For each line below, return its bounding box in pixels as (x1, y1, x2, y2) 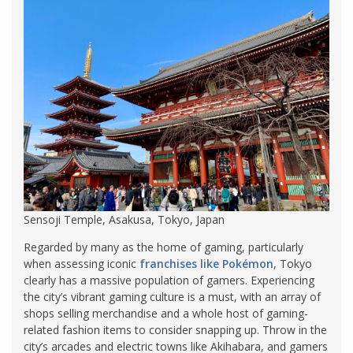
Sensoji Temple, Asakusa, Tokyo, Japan (24, 211, 225, 227)
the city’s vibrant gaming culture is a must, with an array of (24, 288, 321, 304)
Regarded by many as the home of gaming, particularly (24, 239, 303, 255)
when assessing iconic (24, 255, 139, 271)
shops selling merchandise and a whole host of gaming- (24, 305, 308, 321)
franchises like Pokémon (139, 255, 273, 271)
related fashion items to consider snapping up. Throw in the (24, 321, 327, 337)
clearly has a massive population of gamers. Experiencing (24, 272, 314, 288)
